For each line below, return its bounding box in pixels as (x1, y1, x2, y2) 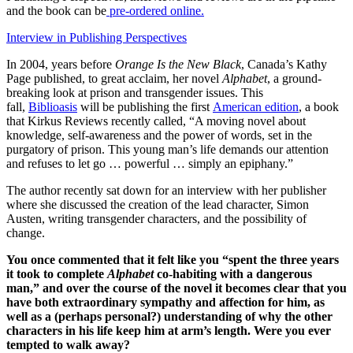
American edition (213, 100, 299, 114)
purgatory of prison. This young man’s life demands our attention (6, 143, 329, 157)
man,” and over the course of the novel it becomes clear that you (6, 281, 347, 295)
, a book (299, 100, 339, 114)
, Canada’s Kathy (241, 58, 327, 72)
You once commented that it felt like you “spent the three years (6, 253, 339, 267)
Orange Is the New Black (115, 58, 241, 72)
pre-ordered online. (106, 4, 204, 18)
